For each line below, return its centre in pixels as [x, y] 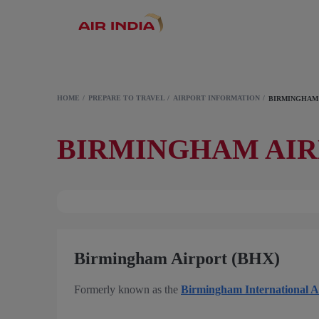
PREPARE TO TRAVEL [126, 98]
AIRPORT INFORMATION [216, 98]
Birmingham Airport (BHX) [177, 258]
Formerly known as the [127, 289]
